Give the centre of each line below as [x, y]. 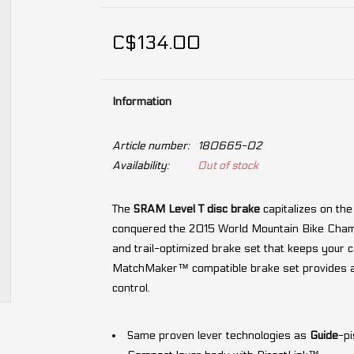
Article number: [151, 146]
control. [131, 288]
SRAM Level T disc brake [196, 209]
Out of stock [228, 166]
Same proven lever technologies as [218, 335]
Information [141, 102]
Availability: [140, 166]
